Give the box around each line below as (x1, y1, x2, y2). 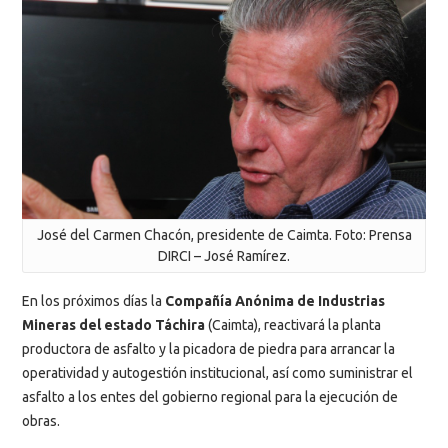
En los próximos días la (22, 292, 165, 309)
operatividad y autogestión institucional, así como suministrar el (22, 364, 413, 381)
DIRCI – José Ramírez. (158, 248, 290, 265)
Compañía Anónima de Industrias (165, 292, 385, 309)
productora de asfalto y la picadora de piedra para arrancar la (22, 340, 395, 357)
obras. (22, 412, 60, 429)
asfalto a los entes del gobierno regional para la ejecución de (22, 388, 398, 405)
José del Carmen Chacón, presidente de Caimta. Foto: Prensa (36, 227, 412, 244)
